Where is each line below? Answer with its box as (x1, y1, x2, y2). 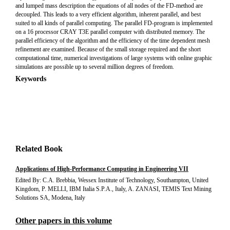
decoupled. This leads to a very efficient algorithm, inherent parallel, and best (15, 11, 201, 18)
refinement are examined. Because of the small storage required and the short (15, 46, 201, 53)
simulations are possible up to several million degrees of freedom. (15, 63, 174, 70)
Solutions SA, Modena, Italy (15, 194, 85, 201)
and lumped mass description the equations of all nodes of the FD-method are (15, 2, 203, 9)
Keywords (15, 75, 46, 83)
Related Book (15, 144, 63, 153)
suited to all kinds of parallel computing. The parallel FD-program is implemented (15, 20, 213, 27)
